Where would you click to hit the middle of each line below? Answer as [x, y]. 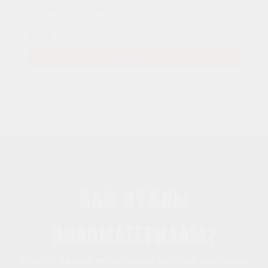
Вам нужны [134, 199]
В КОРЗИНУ [134, 58]
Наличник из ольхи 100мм [79, 10]
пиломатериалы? [134, 235]
